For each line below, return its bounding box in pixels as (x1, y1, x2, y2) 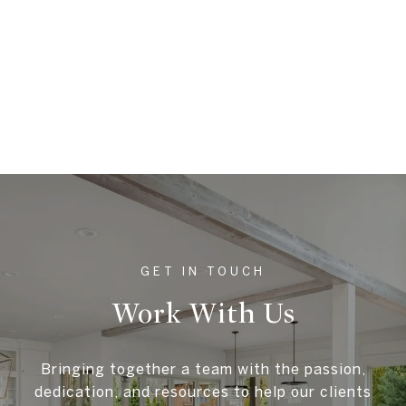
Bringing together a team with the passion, (40, 361, 366, 378)
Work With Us (111, 296, 295, 332)
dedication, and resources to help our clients (34, 383, 372, 401)
